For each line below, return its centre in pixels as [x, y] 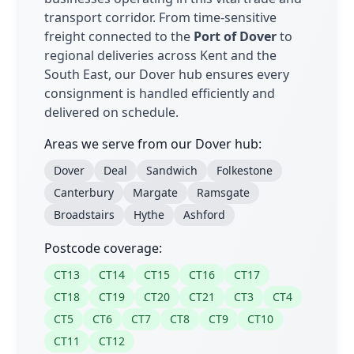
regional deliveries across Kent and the [160, 56]
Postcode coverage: [103, 249]
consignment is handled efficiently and [160, 94]
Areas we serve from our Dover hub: [153, 144]
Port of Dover [235, 37]
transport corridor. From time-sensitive [160, 18]
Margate [155, 193]
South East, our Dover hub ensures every [167, 75]
